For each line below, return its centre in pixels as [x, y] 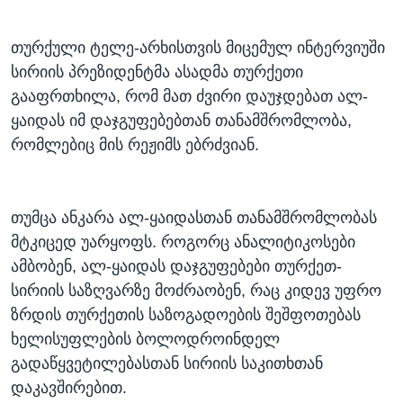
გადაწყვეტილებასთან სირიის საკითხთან [167, 364]
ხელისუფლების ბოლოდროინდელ [145, 340]
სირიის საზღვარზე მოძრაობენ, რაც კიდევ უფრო [196, 291]
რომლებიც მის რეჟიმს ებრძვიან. [135, 145]
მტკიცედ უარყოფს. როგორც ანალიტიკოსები [183, 242]
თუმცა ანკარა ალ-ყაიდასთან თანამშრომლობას [194, 218]
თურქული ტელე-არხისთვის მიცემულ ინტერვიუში [198, 48]
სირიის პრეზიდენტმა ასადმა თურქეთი [157, 72]
